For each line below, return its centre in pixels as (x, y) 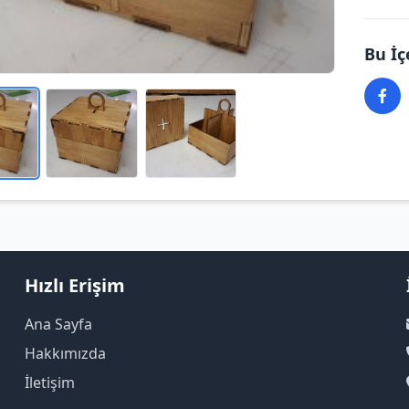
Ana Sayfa (58, 324)
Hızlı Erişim (74, 285)
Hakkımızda (65, 353)
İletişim (49, 383)
